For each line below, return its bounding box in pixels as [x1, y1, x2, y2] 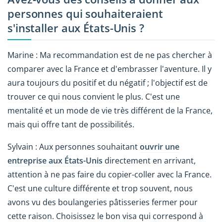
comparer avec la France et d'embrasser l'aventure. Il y [7, 63, 212, 75]
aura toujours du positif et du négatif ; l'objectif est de [7, 77, 208, 89]
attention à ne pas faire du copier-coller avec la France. [7, 169, 212, 180]
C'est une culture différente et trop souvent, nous [7, 183, 193, 194]
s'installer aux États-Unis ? [7, 20, 144, 36]
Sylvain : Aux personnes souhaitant [7, 141, 140, 153]
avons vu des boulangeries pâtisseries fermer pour [7, 197, 198, 208]
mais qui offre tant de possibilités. [7, 119, 134, 130]
